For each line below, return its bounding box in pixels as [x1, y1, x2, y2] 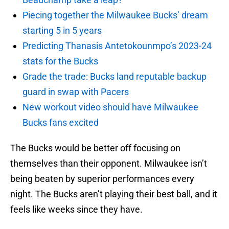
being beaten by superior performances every [10, 173, 194, 185]
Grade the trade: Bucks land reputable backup [22, 71, 207, 82]
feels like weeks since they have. [10, 204, 143, 215]
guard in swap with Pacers [22, 86, 129, 98]
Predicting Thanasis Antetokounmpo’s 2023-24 [22, 40, 212, 52]
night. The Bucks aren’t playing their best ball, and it [10, 189, 217, 200]
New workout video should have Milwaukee [22, 102, 198, 113]
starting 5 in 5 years [22, 25, 102, 36]
